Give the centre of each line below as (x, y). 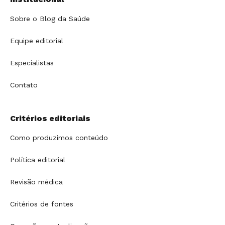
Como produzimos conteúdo (59, 138)
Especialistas (32, 63)
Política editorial (38, 160)
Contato (24, 85)
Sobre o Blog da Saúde (50, 19)
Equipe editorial (37, 41)
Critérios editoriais (50, 119)
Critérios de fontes (42, 204)
